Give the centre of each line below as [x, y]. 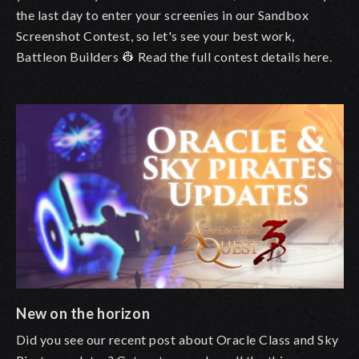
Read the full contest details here [233, 57]
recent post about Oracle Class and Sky [224, 340]
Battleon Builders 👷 [77, 57]
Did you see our [63, 340]
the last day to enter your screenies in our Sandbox [163, 15]
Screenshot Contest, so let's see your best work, [155, 36]
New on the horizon [83, 314]
